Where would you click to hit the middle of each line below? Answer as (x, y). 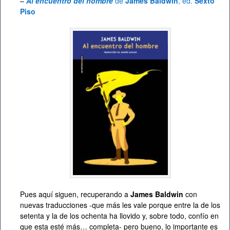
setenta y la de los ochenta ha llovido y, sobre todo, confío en (119, 216)
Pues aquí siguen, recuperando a (74, 194)
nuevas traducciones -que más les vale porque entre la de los (120, 205)
